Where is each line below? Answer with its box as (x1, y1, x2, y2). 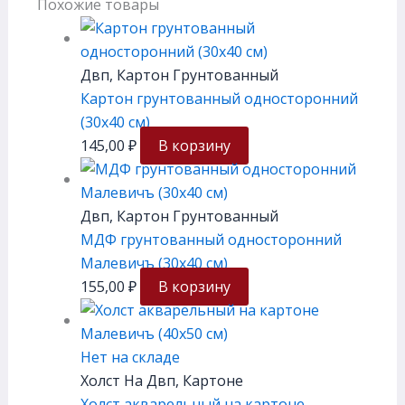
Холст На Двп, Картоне (80, 370, 243, 391)
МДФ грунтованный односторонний (80, 229, 342, 250)
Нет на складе (80, 346, 180, 367)
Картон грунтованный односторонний (80, 88, 358, 108)
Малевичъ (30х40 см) (80, 252, 228, 273)
